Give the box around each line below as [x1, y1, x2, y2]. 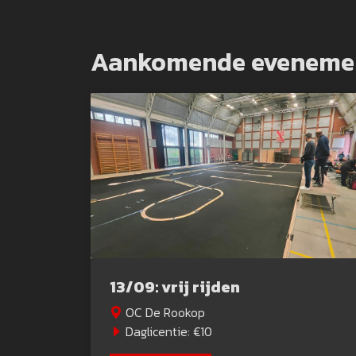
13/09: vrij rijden [110, 274, 240, 299]
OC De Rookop [122, 302, 205, 322]
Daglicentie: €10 [122, 321, 212, 341]
